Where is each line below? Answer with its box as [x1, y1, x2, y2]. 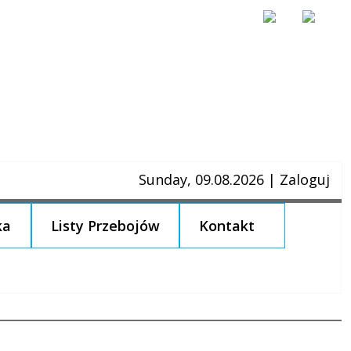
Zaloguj [280, 170, 330, 189]
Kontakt [199, 216, 255, 235]
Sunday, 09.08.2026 [139, 170, 268, 189]
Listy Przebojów [50, 216, 160, 235]
